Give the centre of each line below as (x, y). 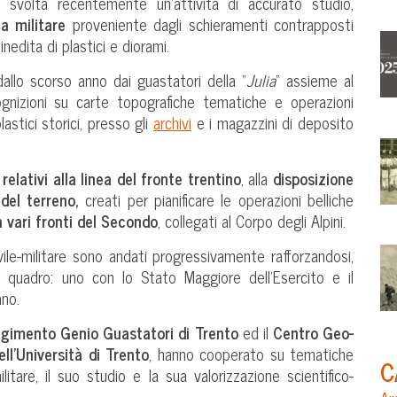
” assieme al (315, 79)
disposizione (314, 178)
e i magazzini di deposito (272, 122)
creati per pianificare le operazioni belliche (217, 199)
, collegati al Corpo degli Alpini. (252, 220)
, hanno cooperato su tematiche (252, 353)
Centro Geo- (313, 332)
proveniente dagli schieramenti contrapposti (210, 23)
